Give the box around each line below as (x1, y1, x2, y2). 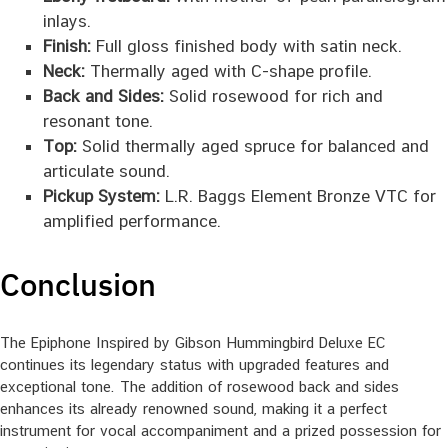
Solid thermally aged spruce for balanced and (76, 136, 429, 157)
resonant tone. (42, 111, 153, 132)
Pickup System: (42, 186, 160, 207)
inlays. (42, 11, 91, 32)
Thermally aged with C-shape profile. (84, 61, 372, 82)
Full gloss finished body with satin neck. (90, 36, 402, 57)
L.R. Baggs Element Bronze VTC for (159, 186, 436, 207)
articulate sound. (42, 161, 170, 182)
